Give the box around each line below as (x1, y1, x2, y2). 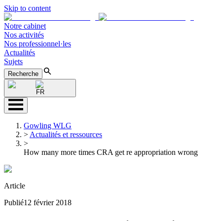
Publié (4, 198, 24, 207)
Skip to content (4, 4, 51, 12)
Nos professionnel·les (4, 39, 71, 48)
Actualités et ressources (30, 130, 102, 139)
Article (4, 182, 25, 190)
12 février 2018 (24, 198, 72, 207)
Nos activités (4, 31, 44, 39)
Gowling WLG (24, 121, 72, 130)
